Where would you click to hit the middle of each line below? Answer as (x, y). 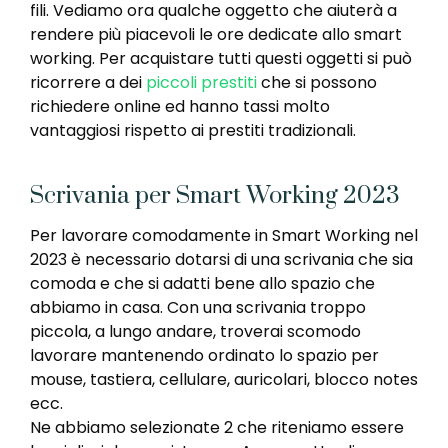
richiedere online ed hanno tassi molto (180, 107)
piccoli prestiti (201, 83)
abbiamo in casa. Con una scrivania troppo (198, 308)
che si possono (317, 83)
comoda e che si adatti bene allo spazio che (202, 284)
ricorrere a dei (88, 83)
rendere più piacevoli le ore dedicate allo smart (216, 35)
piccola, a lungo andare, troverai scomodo (195, 332)
